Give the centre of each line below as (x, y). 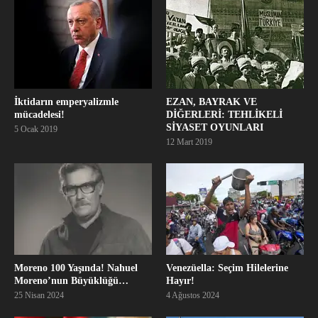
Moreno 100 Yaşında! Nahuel (76, 268)
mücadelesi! (39, 115)
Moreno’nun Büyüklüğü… (71, 281)
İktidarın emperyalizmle (66, 102)
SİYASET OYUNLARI (215, 128)
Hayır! (180, 281)
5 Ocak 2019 (36, 130)
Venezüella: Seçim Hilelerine (227, 268)
